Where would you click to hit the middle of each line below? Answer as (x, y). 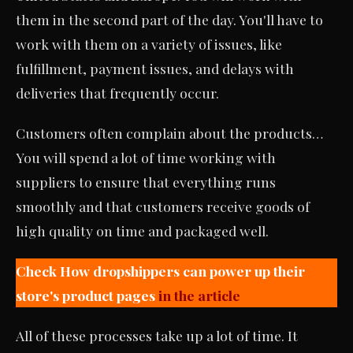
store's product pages (87, 295)
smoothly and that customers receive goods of (163, 206)
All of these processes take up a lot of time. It (157, 335)
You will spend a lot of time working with (146, 157)
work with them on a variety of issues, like (149, 43)
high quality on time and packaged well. (142, 230)
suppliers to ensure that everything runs (146, 181)
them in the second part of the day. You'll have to (169, 19)
